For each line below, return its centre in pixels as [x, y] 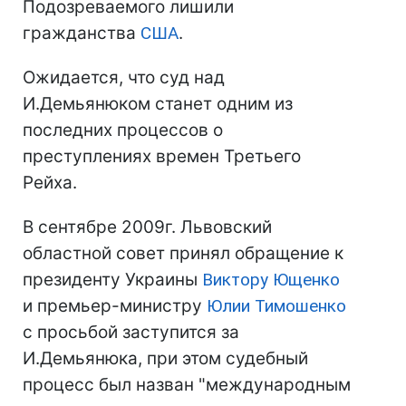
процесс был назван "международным [187, 385]
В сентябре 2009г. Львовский [147, 227]
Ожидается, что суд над [124, 77]
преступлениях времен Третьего [162, 156]
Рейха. [50, 183]
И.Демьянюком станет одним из [158, 104]
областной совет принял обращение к [183, 253]
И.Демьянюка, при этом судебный [165, 358]
